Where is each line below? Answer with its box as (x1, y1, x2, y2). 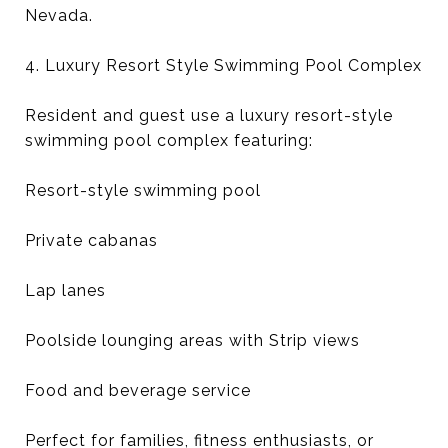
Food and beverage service (25, 381, 251, 400)
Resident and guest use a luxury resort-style (25, 106, 393, 125)
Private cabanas (25, 231, 158, 250)
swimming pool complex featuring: (25, 131, 313, 150)
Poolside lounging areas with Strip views (25, 331, 360, 350)
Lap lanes (25, 281, 106, 300)
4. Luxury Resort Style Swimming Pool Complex (25, 56, 422, 75)
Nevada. (25, 6, 93, 25)
